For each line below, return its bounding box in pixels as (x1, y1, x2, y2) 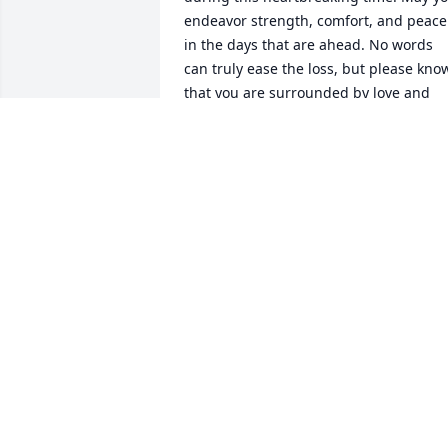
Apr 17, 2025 (184, 173, 268, 193)
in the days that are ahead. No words (184, 35, 433, 55)
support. (184, 107, 241, 127)
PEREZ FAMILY (184, 153, 283, 173)
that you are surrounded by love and (184, 83, 430, 103)
